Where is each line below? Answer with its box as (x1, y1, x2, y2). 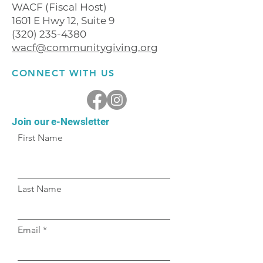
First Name (18, 132, 63, 143)
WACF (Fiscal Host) (12, 1, 107, 13)
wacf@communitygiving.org (12, 42, 158, 53)
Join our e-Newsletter (12, 116, 109, 127)
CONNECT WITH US (12, 68, 115, 79)
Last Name (18, 183, 62, 194)
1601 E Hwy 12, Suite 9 (12, 15, 114, 26)
